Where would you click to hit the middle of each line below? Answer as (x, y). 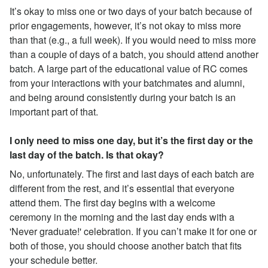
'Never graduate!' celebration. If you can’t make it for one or (133, 231)
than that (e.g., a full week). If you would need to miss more (133, 39)
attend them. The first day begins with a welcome (112, 202)
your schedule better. (54, 260)
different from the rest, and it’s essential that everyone (122, 188)
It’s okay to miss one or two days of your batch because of (131, 11)
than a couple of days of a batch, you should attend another (134, 54)
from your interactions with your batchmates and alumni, (127, 83)
